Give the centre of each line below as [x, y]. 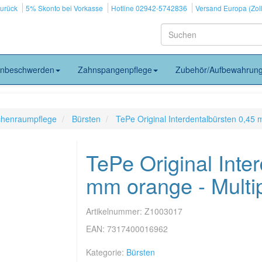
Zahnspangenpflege [115, 70]
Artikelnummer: [115, 211]
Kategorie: [106, 252]
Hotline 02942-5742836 [149, 8]
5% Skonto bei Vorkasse [64, 8]
